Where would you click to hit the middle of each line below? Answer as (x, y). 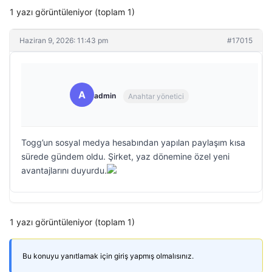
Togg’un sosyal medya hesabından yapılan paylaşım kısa (133, 142)
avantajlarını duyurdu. (64, 170)
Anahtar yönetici (156, 96)
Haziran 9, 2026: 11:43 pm (64, 40)
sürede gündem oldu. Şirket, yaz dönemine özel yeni (125, 156)
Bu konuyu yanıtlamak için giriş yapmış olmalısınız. (108, 256)
